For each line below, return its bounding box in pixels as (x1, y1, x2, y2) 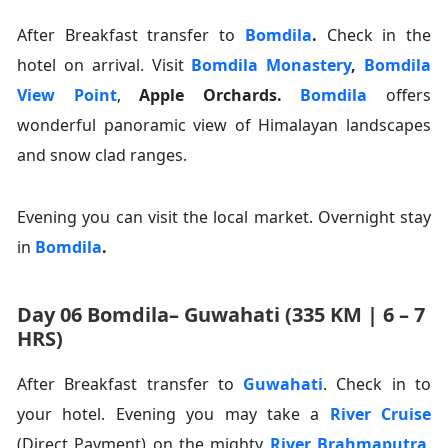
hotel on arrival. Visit (17, 54, 192, 77)
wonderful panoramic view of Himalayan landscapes (17, 114, 431, 137)
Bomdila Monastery (191, 54, 352, 77)
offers (367, 84, 432, 107)
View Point (17, 84, 117, 107)
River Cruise (329, 403, 431, 426)
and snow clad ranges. (17, 144, 187, 167)
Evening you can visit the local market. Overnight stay (17, 206, 431, 229)
